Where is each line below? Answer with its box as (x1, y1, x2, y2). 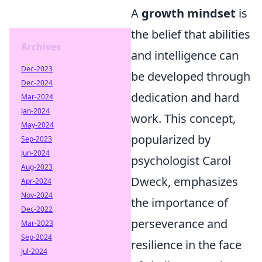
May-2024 (21, 120, 54, 130)
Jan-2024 (21, 106, 50, 116)
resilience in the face (131, 237, 242, 253)
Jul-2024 (21, 246, 47, 256)
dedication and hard (131, 89, 239, 105)
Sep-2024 (21, 232, 52, 242)
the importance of (131, 195, 228, 211)
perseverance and (131, 216, 227, 232)
